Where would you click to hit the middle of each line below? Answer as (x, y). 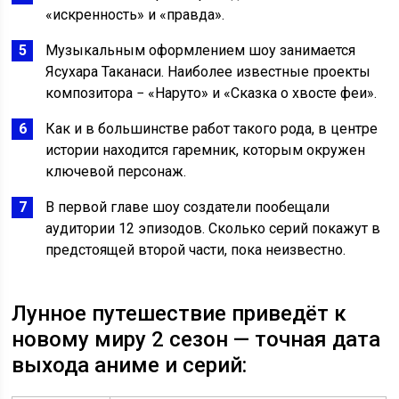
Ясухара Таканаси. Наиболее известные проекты (208, 72)
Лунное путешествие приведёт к (179, 314)
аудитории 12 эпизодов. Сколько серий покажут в (213, 229)
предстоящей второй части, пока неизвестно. (196, 250)
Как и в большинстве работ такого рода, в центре (212, 129)
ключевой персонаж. (116, 172)
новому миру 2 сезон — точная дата (196, 340)
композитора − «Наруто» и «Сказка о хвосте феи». (212, 94)
